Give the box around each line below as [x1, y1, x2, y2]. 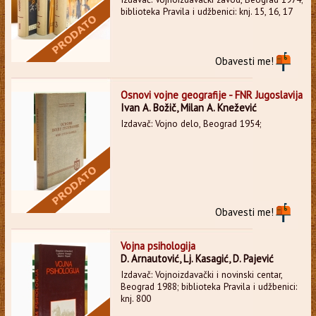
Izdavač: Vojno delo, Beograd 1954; [120, 117, 261, 130]
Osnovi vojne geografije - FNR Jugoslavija [120, 87, 303, 102]
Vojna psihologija [120, 238, 195, 253]
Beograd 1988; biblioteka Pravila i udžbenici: [120, 280, 297, 293]
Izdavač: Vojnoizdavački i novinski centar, [120, 268, 282, 281]
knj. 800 [120, 292, 151, 305]
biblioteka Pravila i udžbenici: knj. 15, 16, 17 [120, 5, 293, 18]
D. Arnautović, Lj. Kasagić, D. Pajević [120, 251, 274, 265]
